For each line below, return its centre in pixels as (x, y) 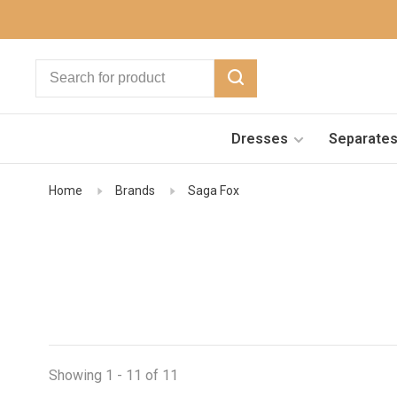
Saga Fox (214, 191)
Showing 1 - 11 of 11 (113, 375)
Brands (135, 191)
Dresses (259, 138)
